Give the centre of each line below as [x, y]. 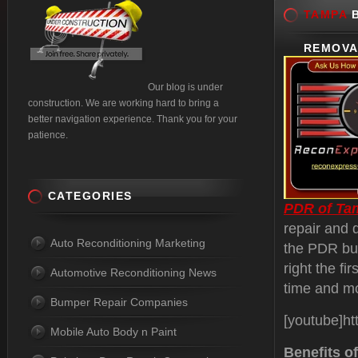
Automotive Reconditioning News [133, 272]
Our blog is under [185, 87]
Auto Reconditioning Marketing [128, 243]
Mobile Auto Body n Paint [113, 332]
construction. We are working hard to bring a [123, 103]
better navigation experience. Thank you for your [133, 119]
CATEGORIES [90, 196]
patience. [48, 135]
